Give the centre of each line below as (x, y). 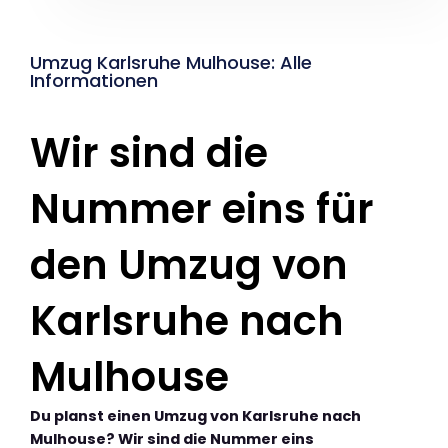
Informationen (94, 80)
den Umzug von (189, 264)
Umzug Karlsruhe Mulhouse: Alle (171, 62)
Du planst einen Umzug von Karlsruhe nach (195, 415)
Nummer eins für (202, 208)
